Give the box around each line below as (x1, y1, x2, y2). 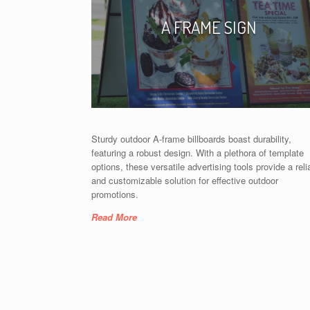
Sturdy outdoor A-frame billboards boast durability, (91, 131, 291, 145)
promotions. (91, 187, 138, 201)
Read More (91, 210, 137, 224)
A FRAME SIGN (161, 15, 257, 38)
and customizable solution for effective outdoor (91, 173, 278, 187)
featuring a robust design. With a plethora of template (91, 145, 304, 159)
